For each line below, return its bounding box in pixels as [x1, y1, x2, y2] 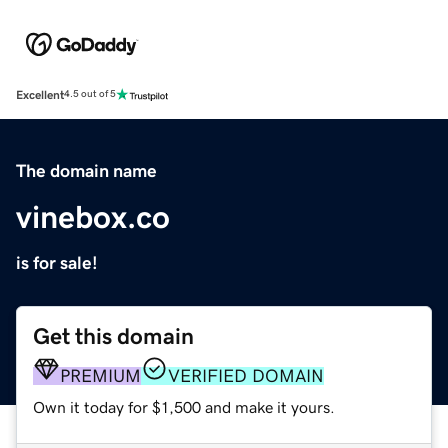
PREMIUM [60, 366, 141, 385]
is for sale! [16, 253, 98, 272]
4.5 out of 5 [64, 89, 116, 100]
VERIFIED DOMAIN [168, 366, 324, 385]
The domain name [16, 161, 157, 180]
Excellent [16, 88, 64, 101]
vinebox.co [16, 200, 170, 233]
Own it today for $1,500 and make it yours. [33, 398, 335, 415]
